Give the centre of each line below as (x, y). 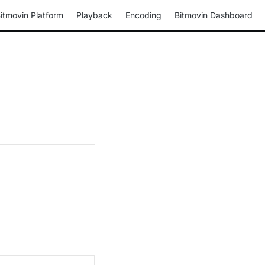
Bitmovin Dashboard (214, 15)
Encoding (143, 15)
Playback (94, 15)
